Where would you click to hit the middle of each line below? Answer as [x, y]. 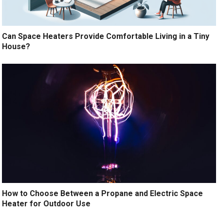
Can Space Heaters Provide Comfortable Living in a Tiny [106, 36]
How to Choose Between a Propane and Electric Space [103, 194]
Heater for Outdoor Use [46, 204]
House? [16, 47]
